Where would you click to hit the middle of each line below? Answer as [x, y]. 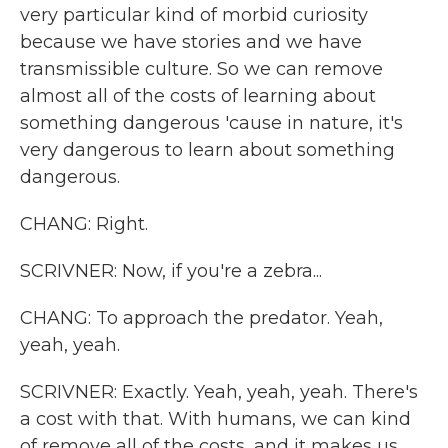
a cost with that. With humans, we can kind [215, 419]
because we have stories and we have [191, 42]
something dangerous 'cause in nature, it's [211, 123]
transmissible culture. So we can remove [201, 69]
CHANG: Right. [84, 224]
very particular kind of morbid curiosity [194, 15]
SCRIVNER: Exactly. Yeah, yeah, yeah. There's [219, 392]
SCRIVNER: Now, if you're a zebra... [171, 271]
